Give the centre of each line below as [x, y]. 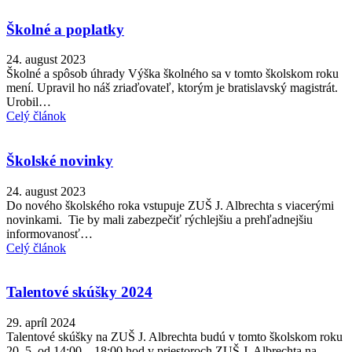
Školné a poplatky [65, 29]
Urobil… [29, 102]
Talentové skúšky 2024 [79, 292]
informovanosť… [49, 233]
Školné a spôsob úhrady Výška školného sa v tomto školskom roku [172, 74]
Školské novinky [60, 161]
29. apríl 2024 [41, 323]
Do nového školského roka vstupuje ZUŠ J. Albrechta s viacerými [170, 205]
